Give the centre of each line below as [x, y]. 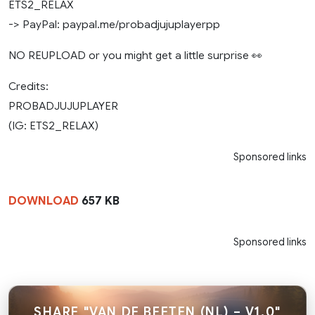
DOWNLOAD [44, 201]
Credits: [28, 86]
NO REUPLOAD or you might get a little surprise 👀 [135, 56]
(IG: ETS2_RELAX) [53, 126]
